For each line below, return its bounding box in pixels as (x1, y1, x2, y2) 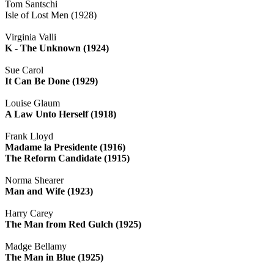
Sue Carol (5, 64, 43, 75)
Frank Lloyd (5, 130, 53, 141)
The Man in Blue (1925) (5, 251, 103, 262)
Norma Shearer (5, 174, 64, 185)
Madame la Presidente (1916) (5, 141, 125, 152)
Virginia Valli (5, 31, 56, 42)
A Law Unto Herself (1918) (5, 108, 116, 119)
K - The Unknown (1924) (5, 42, 109, 53)
